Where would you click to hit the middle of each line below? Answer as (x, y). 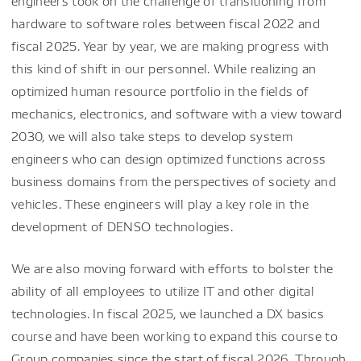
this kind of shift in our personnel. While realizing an (164, 68)
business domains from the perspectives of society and (174, 181)
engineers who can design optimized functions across (169, 158)
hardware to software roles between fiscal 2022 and (166, 23)
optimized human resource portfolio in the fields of (160, 91)
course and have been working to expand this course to (174, 336)
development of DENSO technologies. (122, 226)
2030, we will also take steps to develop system (152, 136)
